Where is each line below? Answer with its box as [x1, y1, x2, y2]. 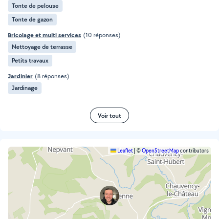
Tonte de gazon [12, 15, 53, 23]
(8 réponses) [35, 72, 69, 80]
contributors [179, 147, 209, 154]
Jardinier [8, 72, 33, 80]
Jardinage [12, 84, 38, 92]
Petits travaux [12, 56, 48, 65]
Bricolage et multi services [8, 31, 81, 39]
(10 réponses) [83, 31, 121, 39]
